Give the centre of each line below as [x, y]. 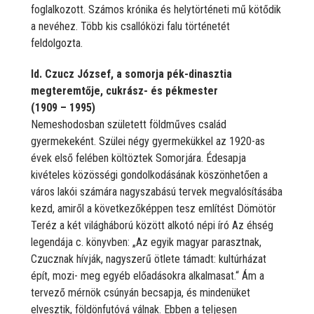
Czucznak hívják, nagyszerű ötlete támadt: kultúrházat [149, 259]
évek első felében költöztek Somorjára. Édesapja [138, 158]
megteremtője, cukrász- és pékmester [124, 90]
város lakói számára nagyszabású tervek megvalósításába [157, 191]
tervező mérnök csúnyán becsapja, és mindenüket [141, 292]
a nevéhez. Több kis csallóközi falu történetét [130, 26]
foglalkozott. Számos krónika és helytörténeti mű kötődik [156, 9]
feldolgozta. [57, 43]
